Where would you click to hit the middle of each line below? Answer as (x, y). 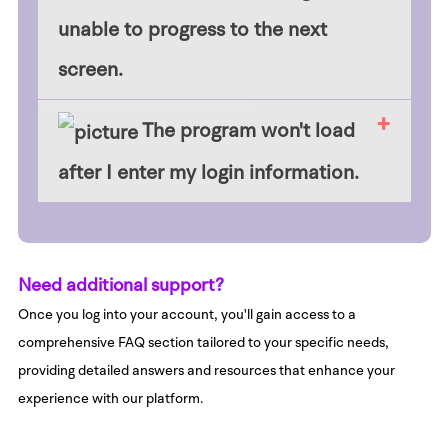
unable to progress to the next (192, 28)
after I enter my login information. (208, 172)
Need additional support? (120, 285)
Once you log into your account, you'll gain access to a (186, 314)
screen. (90, 68)
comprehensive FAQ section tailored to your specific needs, (203, 342)
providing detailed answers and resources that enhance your (206, 370)
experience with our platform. (110, 398)
